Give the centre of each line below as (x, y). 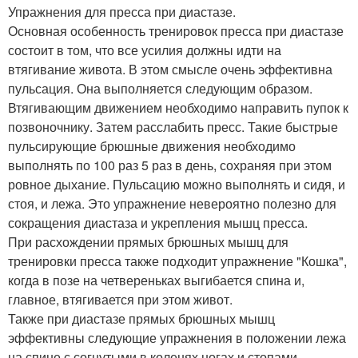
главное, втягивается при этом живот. (120, 299)
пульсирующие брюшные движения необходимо (152, 146)
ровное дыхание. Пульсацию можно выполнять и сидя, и (177, 184)
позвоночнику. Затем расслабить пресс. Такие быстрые (173, 127)
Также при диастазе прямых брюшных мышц (141, 318)
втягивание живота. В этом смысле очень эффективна (170, 69)
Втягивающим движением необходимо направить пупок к (178, 107)
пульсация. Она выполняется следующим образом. (160, 88)
